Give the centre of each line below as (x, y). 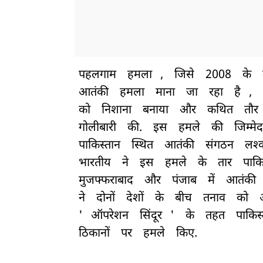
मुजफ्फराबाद (106, 181)
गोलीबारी (97, 128)
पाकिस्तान (100, 146)
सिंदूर (151, 216)
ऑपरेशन (110, 216)
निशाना (117, 111)
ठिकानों (94, 234)
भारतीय (95, 163)
